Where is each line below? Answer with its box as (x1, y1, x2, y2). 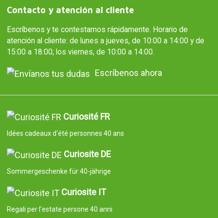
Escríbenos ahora (94, 67, 162, 78)
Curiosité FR (63, 111, 110, 122)
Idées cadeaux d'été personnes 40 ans (6, 129, 124, 138)
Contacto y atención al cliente (6, 4, 134, 15)
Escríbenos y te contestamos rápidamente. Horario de (6, 24, 188, 34)
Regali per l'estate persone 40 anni (6, 205, 112, 213)
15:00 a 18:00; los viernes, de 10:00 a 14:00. (6, 47, 154, 56)
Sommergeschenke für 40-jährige (6, 167, 111, 176)
